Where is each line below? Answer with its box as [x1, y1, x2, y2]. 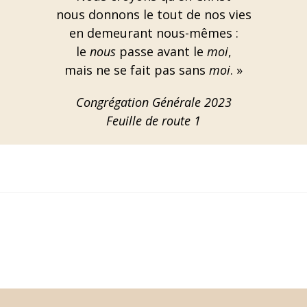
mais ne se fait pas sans [64, 62, 209, 78]
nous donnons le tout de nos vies [56, 6, 251, 23]
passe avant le [115, 43, 207, 60]
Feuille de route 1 [106, 112, 201, 129]
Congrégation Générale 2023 [75, 94, 232, 110]
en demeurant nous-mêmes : [69, 25, 238, 41]
